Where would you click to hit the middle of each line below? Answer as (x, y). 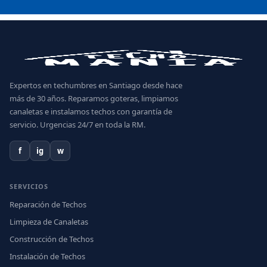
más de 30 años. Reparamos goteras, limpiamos (94, 98)
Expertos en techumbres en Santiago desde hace (96, 85)
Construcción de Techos (52, 239)
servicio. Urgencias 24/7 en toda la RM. (77, 125)
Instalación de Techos (47, 256)
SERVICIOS (29, 186)
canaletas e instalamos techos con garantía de (91, 111)
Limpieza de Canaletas (49, 222)
